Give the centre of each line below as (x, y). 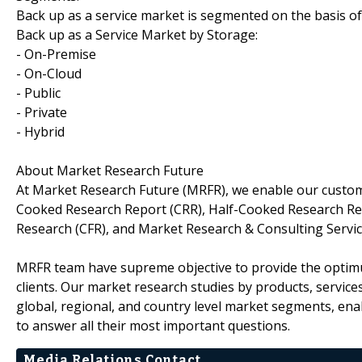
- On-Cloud (49, 73)
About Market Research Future (110, 170)
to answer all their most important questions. (153, 325)
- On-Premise (56, 54)
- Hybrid (40, 131)
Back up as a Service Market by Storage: (137, 34)
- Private (42, 112)
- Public (38, 93)
